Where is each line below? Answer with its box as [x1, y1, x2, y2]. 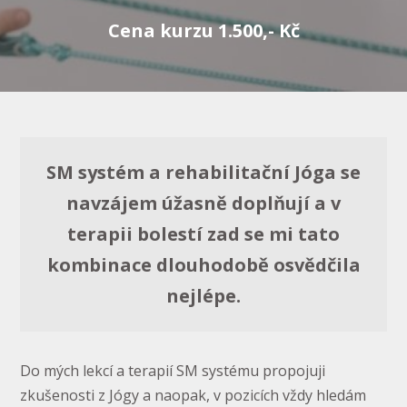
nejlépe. [166, 283, 241, 308]
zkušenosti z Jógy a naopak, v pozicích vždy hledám [20, 385, 367, 405]
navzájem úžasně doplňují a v [66, 191, 341, 215]
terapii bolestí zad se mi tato [67, 222, 340, 246]
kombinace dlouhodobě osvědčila [46, 253, 361, 277]
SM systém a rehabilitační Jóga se [46, 160, 361, 184]
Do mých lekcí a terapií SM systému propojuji [20, 361, 326, 381]
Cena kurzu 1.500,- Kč [107, 18, 300, 43]
